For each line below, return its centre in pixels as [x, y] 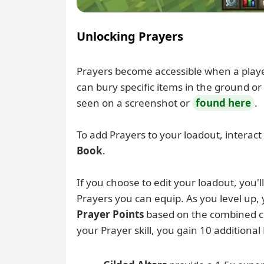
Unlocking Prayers [130, 36]
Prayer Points [110, 214]
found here [223, 103]
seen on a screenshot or [134, 103]
